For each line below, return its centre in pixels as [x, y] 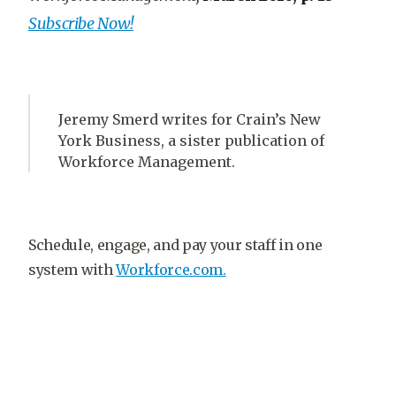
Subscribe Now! [81, 23]
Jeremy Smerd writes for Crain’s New [190, 119]
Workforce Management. [147, 162]
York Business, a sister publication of [191, 141]
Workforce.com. [171, 270]
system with [72, 270]
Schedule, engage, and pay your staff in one [175, 245]
